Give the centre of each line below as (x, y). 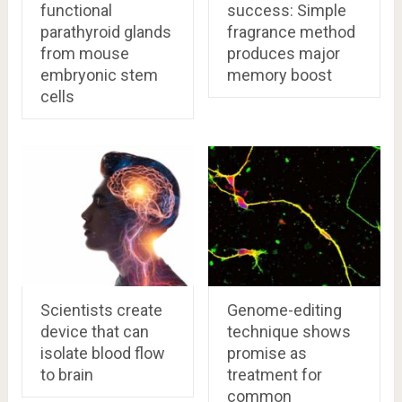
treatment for (274, 374)
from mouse (84, 54)
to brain (66, 374)
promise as (267, 353)
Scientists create (101, 310)
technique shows (288, 331)
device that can (94, 331)
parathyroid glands (105, 32)
